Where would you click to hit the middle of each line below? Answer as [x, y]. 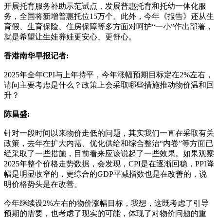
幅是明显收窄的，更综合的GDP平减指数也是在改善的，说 [105, 174]
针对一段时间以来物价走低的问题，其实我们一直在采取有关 [109, 133]
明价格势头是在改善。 [43, 184]
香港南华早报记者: [36, 55]
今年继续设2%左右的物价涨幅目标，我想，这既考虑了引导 [106, 203]
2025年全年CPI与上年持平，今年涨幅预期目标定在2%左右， [109, 74]
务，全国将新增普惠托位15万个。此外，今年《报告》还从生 [109, 16]
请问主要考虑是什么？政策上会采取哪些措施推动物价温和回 [109, 85]
